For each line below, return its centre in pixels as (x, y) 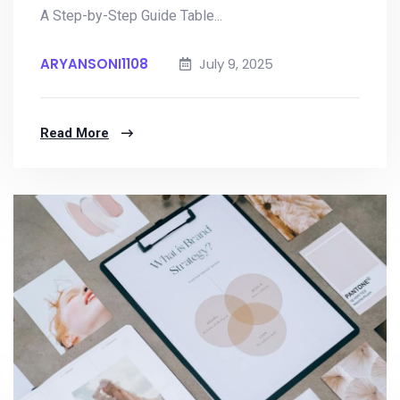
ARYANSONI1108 (94, 64)
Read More (75, 133)
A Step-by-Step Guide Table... (131, 16)
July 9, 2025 (234, 64)
